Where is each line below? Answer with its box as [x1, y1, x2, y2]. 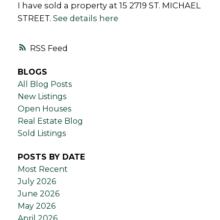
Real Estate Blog [17, 116, 83, 126]
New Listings [17, 92, 66, 102]
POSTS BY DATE [17, 152, 85, 162]
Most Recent [17, 164, 68, 174]
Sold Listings [17, 129, 66, 138]
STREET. [17, 13, 53, 23]
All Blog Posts [17, 80, 72, 89]
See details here [53, 13, 118, 23]
